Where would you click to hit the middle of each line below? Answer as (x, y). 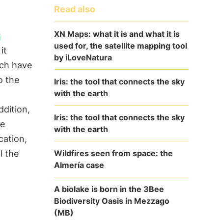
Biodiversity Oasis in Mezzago (111, 201)
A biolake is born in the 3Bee (109, 189)
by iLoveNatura (83, 57)
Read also (74, 9)
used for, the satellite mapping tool (120, 45)
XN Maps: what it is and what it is (117, 34)
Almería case (79, 165)
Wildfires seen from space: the (113, 153)
